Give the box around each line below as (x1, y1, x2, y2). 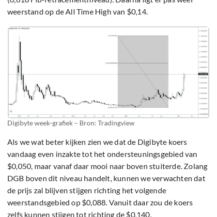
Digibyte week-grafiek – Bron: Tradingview (7, 119, 135, 127)
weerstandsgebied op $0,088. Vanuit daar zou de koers (7, 198, 193, 207)
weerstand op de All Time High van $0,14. (7, 7, 148, 16)
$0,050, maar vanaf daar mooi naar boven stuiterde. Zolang (7, 161, 208, 171)
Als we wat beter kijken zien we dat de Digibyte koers (7, 137, 187, 147)
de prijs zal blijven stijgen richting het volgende (7, 186, 167, 195)
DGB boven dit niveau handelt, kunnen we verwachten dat (7, 173, 205, 183)
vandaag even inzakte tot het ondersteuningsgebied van (7, 149, 198, 159)
